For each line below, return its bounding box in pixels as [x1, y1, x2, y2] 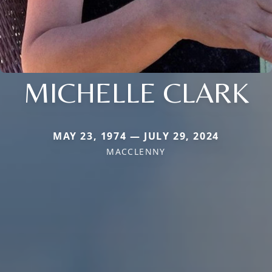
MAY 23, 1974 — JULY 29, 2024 [53, 129, 219, 143]
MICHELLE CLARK [23, 75, 249, 109]
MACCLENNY [106, 145, 166, 157]
